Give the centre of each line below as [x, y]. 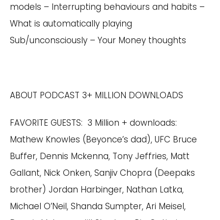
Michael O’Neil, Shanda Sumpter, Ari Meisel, [98, 206]
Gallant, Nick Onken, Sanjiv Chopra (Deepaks [102, 173]
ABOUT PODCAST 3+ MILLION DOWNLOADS [96, 95]
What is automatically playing [71, 24]
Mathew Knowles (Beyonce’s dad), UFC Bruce [103, 139]
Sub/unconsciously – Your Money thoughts [98, 40]
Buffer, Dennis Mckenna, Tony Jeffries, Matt [100, 156]
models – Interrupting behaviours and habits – [107, 7]
